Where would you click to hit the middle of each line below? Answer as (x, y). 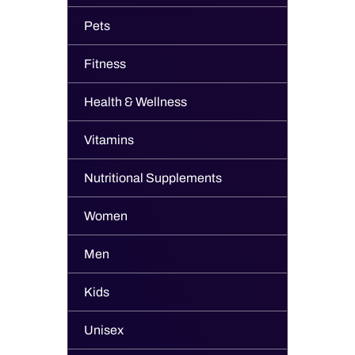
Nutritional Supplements (153, 178)
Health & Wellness (136, 102)
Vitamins (109, 140)
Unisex (104, 330)
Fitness (105, 64)
